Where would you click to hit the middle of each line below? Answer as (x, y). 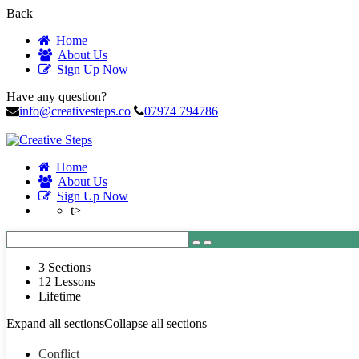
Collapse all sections (155, 323)
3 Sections (65, 267)
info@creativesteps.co (75, 111)
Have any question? (56, 97)
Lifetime (60, 296)
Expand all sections (55, 323)
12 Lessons (67, 282)
